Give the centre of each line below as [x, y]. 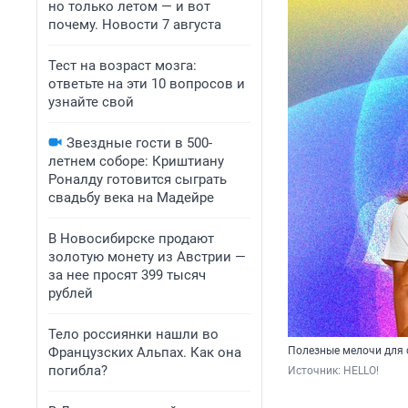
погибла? [78, 371]
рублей [71, 293]
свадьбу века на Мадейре [131, 198]
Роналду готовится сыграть [138, 179]
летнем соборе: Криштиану [136, 161]
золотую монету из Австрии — [147, 257]
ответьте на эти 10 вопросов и [147, 84]
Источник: [316, 371]
